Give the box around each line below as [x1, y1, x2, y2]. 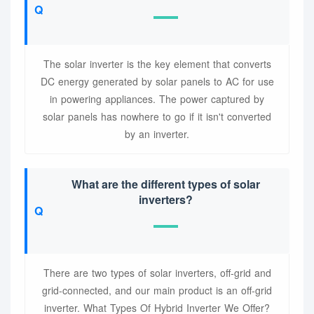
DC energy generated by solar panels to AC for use [40, 74, 274, 89]
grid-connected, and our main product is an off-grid [42, 283, 272, 298]
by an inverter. [125, 127, 189, 142]
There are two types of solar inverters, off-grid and [43, 266, 271, 280]
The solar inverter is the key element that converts [43, 57, 271, 71]
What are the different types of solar [71, 176, 260, 193]
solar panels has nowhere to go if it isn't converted [43, 109, 271, 124]
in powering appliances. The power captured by [50, 92, 264, 107]
